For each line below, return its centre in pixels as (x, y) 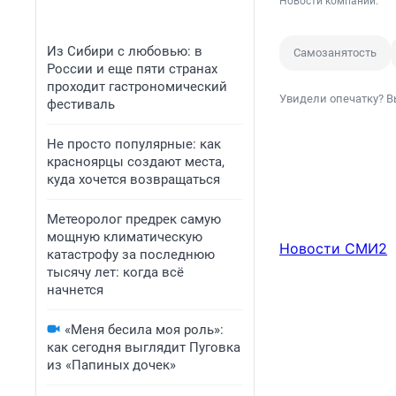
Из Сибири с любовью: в (125, 51)
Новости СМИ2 (333, 249)
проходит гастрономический (137, 87)
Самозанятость (335, 53)
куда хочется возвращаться (133, 179)
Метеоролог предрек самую (134, 219)
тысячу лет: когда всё (115, 272)
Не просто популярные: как (134, 144)
